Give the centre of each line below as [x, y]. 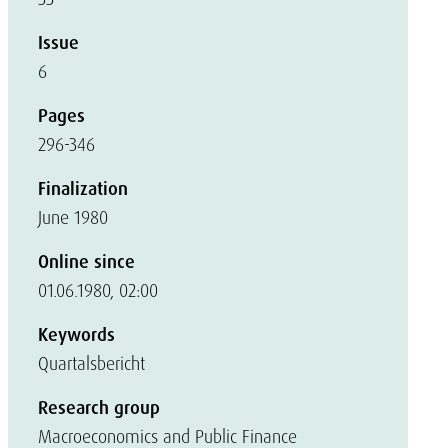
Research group [99, 408]
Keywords [76, 335]
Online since [86, 262]
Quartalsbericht [91, 363]
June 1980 [73, 217]
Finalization [83, 189]
